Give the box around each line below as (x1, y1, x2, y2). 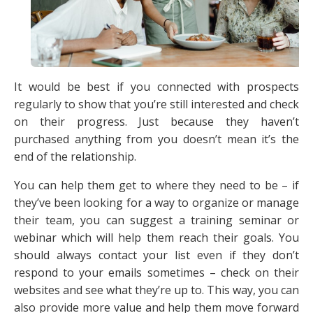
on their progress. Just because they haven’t (14, 114, 299, 130)
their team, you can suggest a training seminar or (14, 212, 299, 228)
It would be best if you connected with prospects (14, 79, 299, 95)
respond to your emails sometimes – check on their (14, 265, 299, 281)
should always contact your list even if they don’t (14, 247, 299, 263)
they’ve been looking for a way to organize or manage (14, 195, 299, 211)
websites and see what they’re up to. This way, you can (14, 282, 299, 298)
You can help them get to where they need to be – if (14, 177, 299, 194)
